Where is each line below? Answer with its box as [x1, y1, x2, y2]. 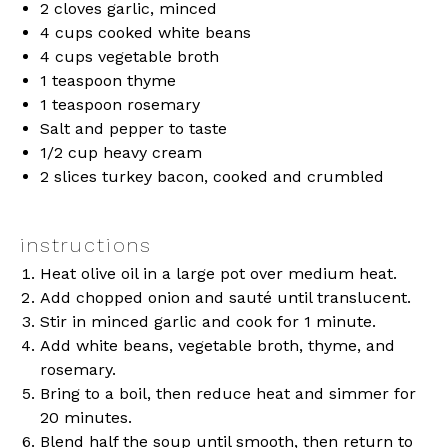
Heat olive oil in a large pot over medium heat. [40, 264, 397, 284]
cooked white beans [93, 23, 251, 43]
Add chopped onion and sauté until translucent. [40, 288, 411, 308]
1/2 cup [40, 143, 98, 163]
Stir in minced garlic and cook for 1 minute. [40, 312, 376, 332]
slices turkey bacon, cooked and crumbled [49, 167, 384, 187]
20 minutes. [40, 408, 132, 428]
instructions [20, 233, 152, 258]
